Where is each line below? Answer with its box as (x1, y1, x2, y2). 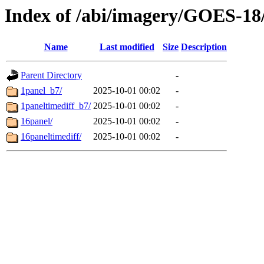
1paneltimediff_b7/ (21, 101, 91, 111)
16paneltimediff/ (21, 131, 81, 142)
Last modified (99, 42, 154, 52)
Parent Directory (21, 70, 82, 81)
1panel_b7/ (21, 85, 62, 96)
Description (181, 42, 227, 52)
